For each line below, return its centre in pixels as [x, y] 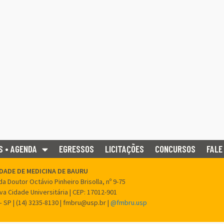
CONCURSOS [175, 149]
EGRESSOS [76, 149]
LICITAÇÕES [124, 149]
